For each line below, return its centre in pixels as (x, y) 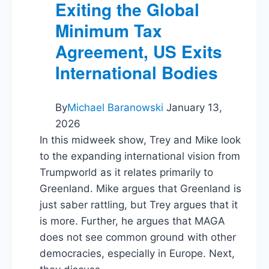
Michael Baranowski (116, 108)
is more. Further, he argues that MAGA (133, 221)
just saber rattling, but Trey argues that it (139, 205)
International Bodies (137, 73)
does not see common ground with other (138, 237)
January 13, (195, 108)
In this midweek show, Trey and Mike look (141, 140)
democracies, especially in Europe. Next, (138, 254)
